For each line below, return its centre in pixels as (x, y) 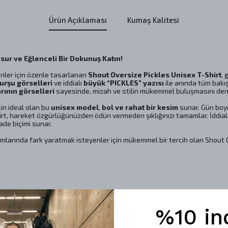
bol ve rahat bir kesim (140, 107)
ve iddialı (68, 83)
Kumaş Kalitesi (153, 20)
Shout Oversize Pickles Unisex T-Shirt (155, 75)
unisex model (75, 107)
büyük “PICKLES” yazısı (124, 83)
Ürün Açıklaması (78, 20)
